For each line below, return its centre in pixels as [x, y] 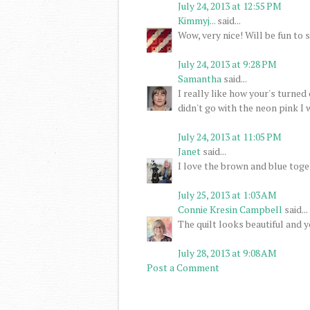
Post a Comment [183, 267]
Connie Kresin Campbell [230, 209]
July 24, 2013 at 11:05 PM [230, 136]
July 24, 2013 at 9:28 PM [227, 64]
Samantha [200, 78]
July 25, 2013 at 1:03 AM [227, 194]
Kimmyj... [197, 20]
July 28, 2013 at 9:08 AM [227, 253]
